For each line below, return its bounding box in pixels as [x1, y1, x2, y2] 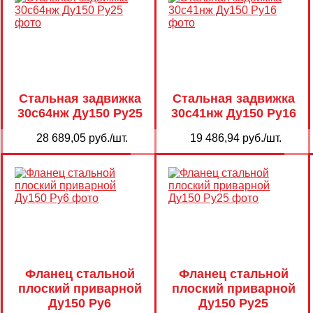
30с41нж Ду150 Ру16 [170, 105, 296, 120]
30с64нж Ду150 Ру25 [17, 105, 143, 120]
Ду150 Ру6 [48, 296, 111, 310]
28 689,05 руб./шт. [36, 131, 128, 144]
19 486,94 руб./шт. [190, 131, 282, 144]
